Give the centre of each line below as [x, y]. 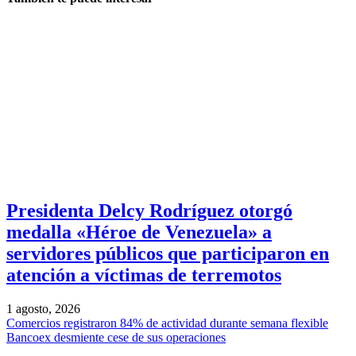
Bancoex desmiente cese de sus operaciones [116, 338]
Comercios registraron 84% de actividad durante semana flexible [167, 323]
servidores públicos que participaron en [168, 254]
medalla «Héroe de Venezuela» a [139, 232]
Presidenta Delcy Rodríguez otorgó [149, 211]
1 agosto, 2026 [43, 309]
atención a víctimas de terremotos [144, 275]
